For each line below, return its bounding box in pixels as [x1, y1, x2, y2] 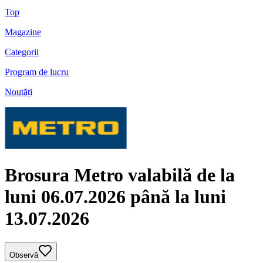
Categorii [5, 47, 39, 58]
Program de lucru [5, 67, 69, 77]
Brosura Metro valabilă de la [5, 164, 235, 186]
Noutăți [5, 87, 32, 97]
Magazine [5, 27, 41, 38]
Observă [9, 251, 38, 260]
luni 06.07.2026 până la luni [5, 186, 226, 207]
